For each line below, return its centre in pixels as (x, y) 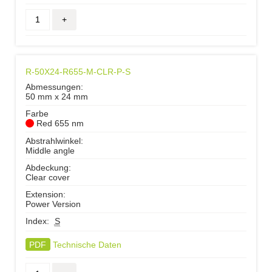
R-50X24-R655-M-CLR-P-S (78, 72)
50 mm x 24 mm (56, 97)
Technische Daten (87, 244)
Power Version (53, 204)
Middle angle (50, 150)
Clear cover (47, 177)
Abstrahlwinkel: (54, 141)
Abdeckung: (48, 167)
